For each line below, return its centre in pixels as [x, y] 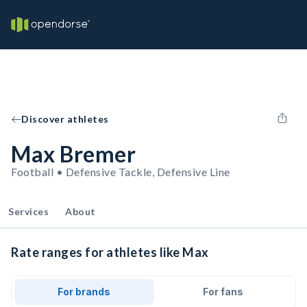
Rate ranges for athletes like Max [110, 252]
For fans [223, 292]
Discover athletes [65, 119]
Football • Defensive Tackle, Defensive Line [121, 172]
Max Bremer [73, 154]
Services [28, 211]
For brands [84, 292]
